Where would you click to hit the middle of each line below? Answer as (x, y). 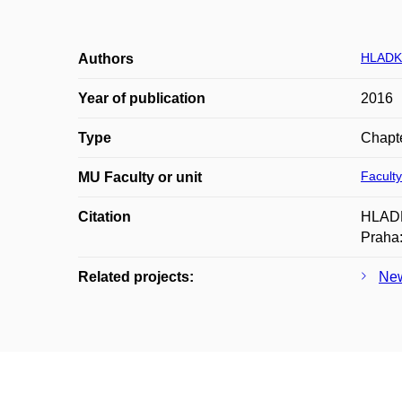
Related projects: (136, 277)
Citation (105, 217)
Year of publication (142, 98)
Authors (106, 59)
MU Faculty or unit (140, 177)
